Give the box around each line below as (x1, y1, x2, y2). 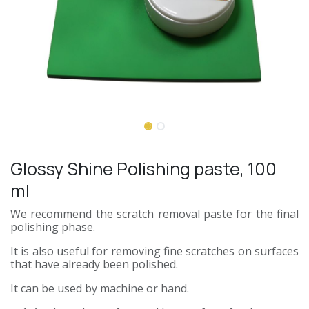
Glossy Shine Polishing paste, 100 (10, 156, 277, 181)
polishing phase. (10, 219, 95, 235)
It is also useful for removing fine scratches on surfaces (10, 243, 299, 259)
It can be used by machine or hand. (10, 280, 189, 296)
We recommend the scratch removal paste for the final (10, 206, 299, 221)
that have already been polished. (10, 256, 178, 272)
